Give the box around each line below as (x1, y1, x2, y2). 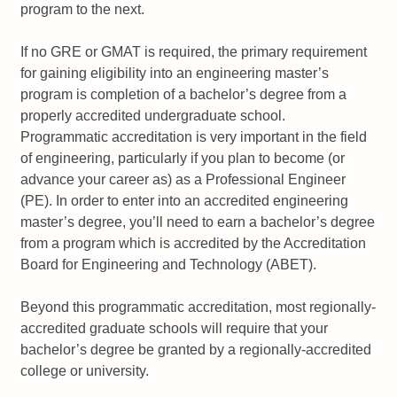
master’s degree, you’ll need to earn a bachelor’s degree (20, 214, 376, 230)
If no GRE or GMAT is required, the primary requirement (20, 44, 368, 60)
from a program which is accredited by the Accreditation (20, 236, 367, 252)
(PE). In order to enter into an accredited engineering (20, 193, 349, 209)
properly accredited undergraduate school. (20, 108, 286, 124)
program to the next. (20, 2, 145, 18)
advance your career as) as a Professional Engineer (20, 172, 346, 188)
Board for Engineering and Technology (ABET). (20, 257, 317, 273)
